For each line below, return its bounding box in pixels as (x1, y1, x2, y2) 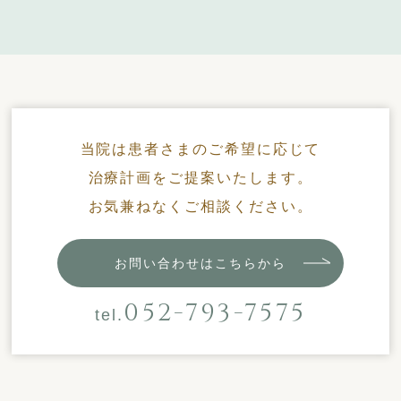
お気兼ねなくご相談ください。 (88, 198, 313, 214)
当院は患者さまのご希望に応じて (80, 141, 321, 157)
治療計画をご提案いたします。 (88, 169, 313, 185)
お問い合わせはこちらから (115, 255, 286, 270)
